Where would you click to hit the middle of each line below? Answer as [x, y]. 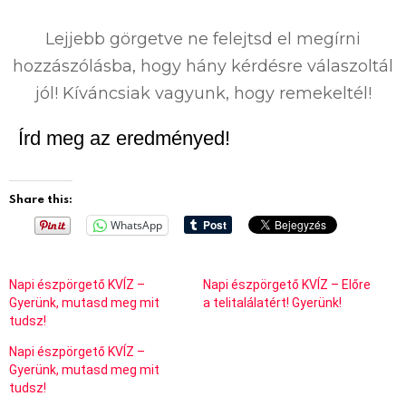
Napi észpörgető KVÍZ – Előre [287, 284]
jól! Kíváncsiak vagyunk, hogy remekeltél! [203, 93]
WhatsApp [136, 225]
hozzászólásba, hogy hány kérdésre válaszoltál [203, 66]
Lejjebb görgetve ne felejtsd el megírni [203, 39]
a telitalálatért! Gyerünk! [272, 302]
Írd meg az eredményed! [124, 138]
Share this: [41, 198]
